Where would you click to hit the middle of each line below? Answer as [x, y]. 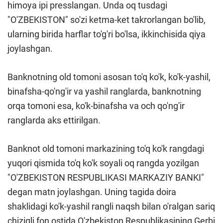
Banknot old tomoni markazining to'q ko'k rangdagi [106, 149]
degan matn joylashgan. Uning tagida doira [92, 192]
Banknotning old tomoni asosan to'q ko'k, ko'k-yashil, [109, 77]
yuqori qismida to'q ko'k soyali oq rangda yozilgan [103, 163]
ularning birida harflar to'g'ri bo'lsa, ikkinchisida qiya [107, 34]
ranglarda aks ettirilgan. [54, 120]
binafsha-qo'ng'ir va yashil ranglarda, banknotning [104, 92]
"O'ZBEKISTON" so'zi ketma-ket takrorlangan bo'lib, [107, 20]
